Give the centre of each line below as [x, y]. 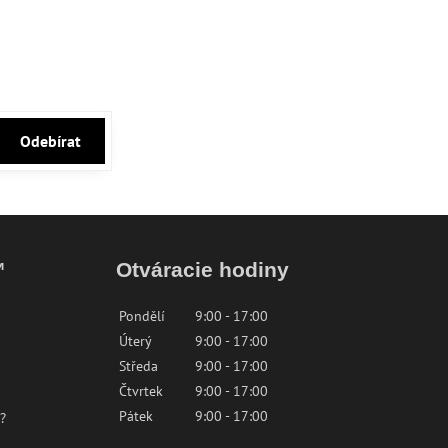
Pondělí [142, 316]
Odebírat [50, 141]
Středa [139, 366]
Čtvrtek [141, 391]
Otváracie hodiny [203, 269]
